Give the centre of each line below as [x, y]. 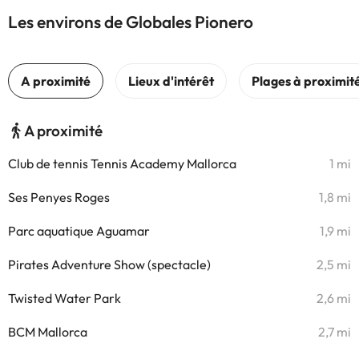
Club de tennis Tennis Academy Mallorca [122, 163]
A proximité [63, 131]
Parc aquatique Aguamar [79, 231]
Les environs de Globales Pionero [131, 22]
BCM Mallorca [48, 332]
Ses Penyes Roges [59, 197]
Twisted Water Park [65, 298]
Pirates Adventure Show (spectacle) [109, 264]
